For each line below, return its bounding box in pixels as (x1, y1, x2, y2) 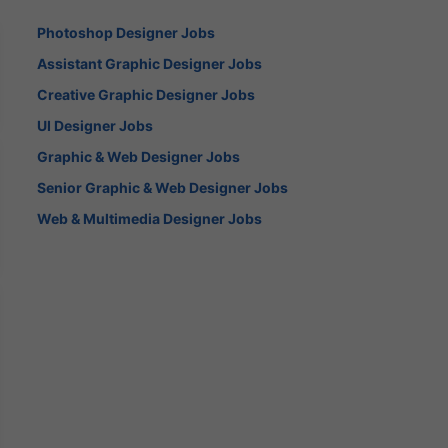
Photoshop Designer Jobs (37, 23, 216, 41)
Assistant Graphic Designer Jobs (37, 54, 263, 72)
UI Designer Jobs (37, 116, 154, 134)
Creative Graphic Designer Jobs (37, 85, 256, 103)
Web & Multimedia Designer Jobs (37, 209, 263, 227)
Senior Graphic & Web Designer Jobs (37, 178, 289, 196)
